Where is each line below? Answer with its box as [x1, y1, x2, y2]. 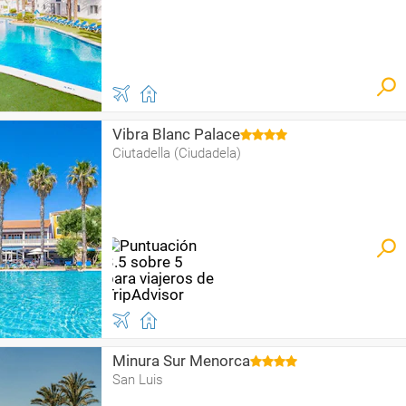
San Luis [112, 372, 163, 388]
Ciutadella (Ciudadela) [112, 145, 241, 161]
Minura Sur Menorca [112, 352, 250, 370]
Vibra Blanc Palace [112, 125, 240, 143]
